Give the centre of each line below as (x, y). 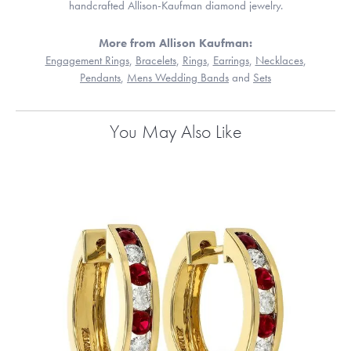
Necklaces (279, 61)
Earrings (231, 61)
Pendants (100, 78)
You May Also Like (175, 132)
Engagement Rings (87, 61)
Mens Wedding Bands (178, 78)
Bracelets (156, 61)
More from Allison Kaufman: (175, 43)
